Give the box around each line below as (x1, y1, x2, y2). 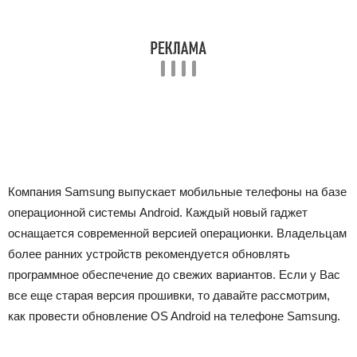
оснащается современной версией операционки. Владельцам (8, 226, 347, 240)
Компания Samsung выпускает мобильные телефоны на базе (8, 185, 347, 198)
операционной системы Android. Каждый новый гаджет (8, 206, 308, 219)
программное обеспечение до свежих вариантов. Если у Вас (8, 268, 340, 281)
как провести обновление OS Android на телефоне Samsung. (8, 309, 340, 323)
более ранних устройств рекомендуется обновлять (8, 247, 290, 261)
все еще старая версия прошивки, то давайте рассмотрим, (8, 288, 330, 302)
